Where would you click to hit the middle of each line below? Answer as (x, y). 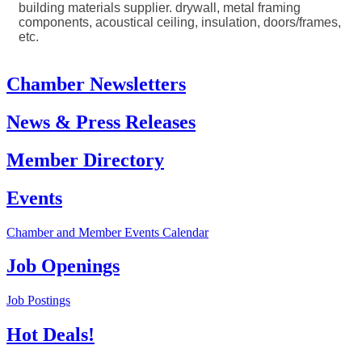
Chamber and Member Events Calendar (107, 232)
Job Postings (38, 301)
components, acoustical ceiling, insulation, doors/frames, (180, 22)
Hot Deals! (51, 335)
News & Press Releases (101, 122)
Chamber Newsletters (96, 84)
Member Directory (85, 160)
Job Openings (63, 266)
